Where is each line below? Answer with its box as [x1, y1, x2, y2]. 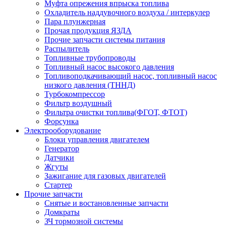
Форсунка [44, 117, 79, 126]
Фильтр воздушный [44, 99, 112, 108]
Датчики [44, 153, 74, 162]
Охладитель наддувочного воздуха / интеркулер [44, 8, 210, 17]
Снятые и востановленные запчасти [44, 199, 168, 208]
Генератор [44, 144, 79, 153]
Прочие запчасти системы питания [44, 35, 165, 44]
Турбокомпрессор [44, 90, 105, 99]
